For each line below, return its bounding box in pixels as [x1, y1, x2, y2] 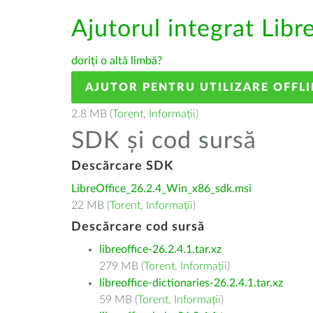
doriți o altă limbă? [71, 55, 162, 66]
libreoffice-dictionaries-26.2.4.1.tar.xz [99, 277, 283, 289]
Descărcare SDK [71, 160, 173, 173]
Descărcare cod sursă [71, 221, 205, 233]
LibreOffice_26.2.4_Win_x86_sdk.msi [71, 183, 252, 194]
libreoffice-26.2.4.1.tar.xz [99, 244, 221, 255]
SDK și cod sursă [71, 129, 256, 153]
